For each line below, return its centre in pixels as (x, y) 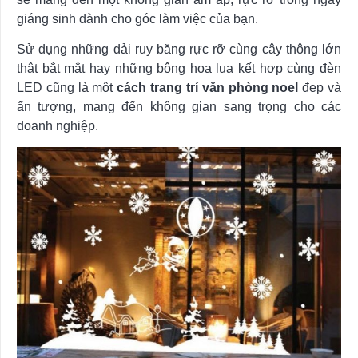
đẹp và (322, 87)
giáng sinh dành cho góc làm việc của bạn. (137, 18)
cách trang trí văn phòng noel (210, 87)
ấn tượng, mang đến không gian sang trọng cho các (179, 106)
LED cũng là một (67, 87)
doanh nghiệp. (58, 125)
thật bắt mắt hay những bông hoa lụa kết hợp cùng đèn (179, 68)
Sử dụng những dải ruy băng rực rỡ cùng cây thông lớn (179, 49)
